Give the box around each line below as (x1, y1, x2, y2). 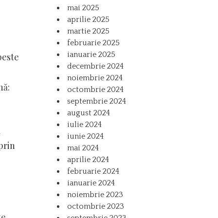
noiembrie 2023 (67, 190, 124, 199)
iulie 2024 (67, 120, 102, 129)
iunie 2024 (67, 131, 104, 141)
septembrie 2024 (67, 96, 127, 106)
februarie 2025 (67, 38, 120, 47)
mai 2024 (67, 143, 99, 152)
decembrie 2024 (67, 61, 124, 71)
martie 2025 (67, 26, 110, 36)
